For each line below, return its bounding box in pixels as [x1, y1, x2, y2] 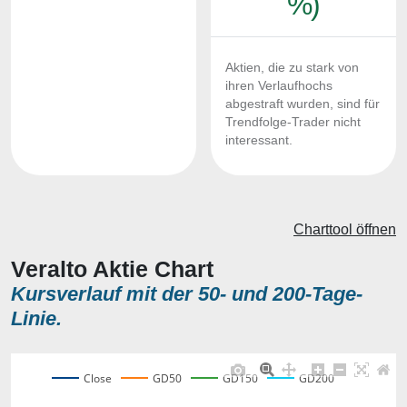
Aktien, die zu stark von [225, 61, 359, 74]
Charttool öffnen [293, 222, 396, 237]
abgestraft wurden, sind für [225, 97, 380, 111]
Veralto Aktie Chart [11, 256, 213, 282]
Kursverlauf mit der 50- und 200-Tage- [11, 283, 362, 305]
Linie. [11, 307, 62, 330]
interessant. [225, 134, 293, 147]
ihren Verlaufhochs [225, 79, 333, 93]
